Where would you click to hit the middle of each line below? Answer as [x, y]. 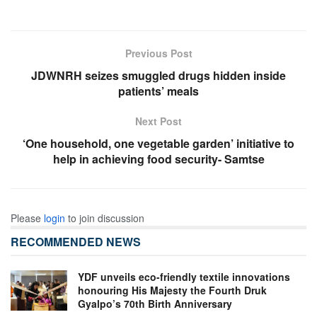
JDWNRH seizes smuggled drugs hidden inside [158, 76]
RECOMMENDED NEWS [76, 242]
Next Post [158, 121]
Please [27, 218]
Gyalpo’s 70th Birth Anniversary [155, 304]
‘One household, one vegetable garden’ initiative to [158, 144]
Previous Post [158, 53]
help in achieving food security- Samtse [158, 159]
